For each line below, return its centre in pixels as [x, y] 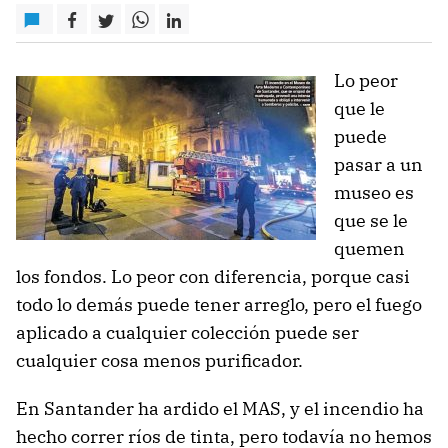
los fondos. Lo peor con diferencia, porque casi [213, 276]
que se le [371, 220]
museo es [374, 192]
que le [359, 108]
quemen [369, 248]
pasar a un [378, 164]
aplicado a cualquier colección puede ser [187, 332]
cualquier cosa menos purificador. [159, 360]
